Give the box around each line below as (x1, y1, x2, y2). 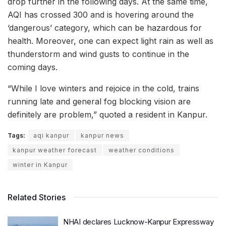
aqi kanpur (33, 132, 69, 140)
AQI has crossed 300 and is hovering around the (8, 10, 194, 20)
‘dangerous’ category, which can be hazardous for (8, 23, 202, 33)
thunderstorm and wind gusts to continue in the (8, 49, 189, 60)
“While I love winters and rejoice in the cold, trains (8, 83, 199, 94)
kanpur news (81, 132, 124, 140)
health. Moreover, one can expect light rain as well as (8, 36, 213, 46)
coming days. (8, 62, 58, 73)
